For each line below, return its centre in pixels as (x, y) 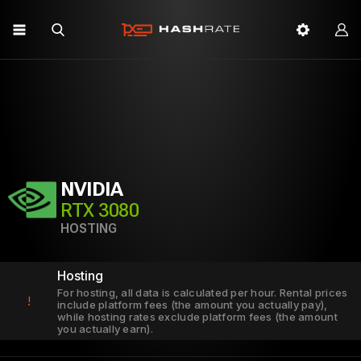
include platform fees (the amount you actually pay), (193, 305)
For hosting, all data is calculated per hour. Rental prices (203, 293)
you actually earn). (105, 329)
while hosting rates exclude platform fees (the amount (197, 317)
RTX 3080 (100, 210)
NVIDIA (92, 189)
